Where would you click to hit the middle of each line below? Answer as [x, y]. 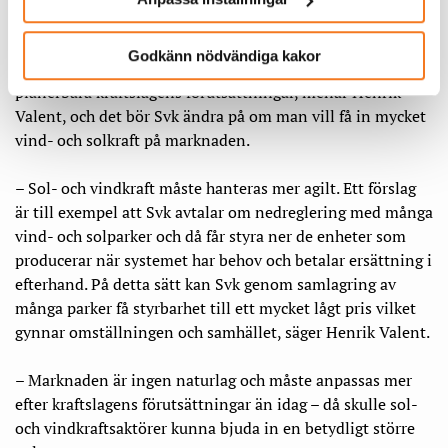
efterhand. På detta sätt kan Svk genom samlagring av [205, 284]
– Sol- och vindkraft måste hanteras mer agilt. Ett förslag [215, 188]
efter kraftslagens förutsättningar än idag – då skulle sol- [216, 404]
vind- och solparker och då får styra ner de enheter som [210, 236]
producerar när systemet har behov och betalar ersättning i [223, 260]
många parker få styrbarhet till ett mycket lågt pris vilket [215, 308]
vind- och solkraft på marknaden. [132, 140]
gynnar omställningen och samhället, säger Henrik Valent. [222, 332]
